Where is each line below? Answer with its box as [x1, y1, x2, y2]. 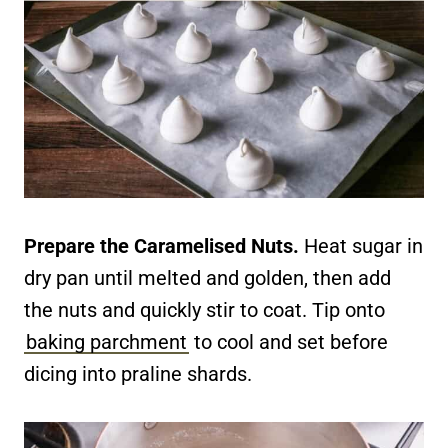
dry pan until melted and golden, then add [24, 266, 391, 291]
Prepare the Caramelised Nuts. [24, 234, 299, 259]
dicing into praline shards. [24, 362, 252, 387]
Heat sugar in [299, 234, 423, 259]
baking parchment [26, 330, 187, 355]
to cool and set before [189, 330, 388, 355]
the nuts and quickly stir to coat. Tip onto [24, 298, 385, 323]
